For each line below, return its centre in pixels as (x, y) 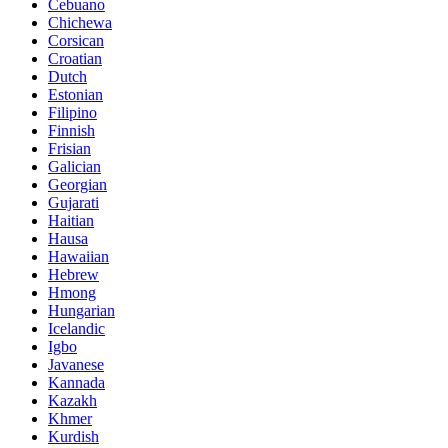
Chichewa (80, 22)
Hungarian (81, 310)
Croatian (75, 58)
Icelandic (76, 328)
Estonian (75, 94)
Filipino (72, 112)
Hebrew (73, 274)
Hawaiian (78, 256)
